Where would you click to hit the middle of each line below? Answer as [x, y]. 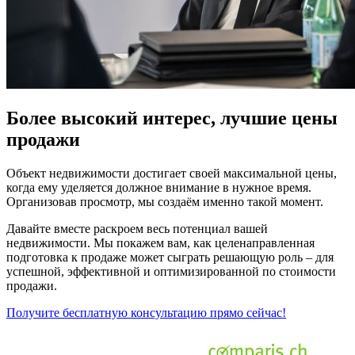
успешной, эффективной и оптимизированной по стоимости [171, 271]
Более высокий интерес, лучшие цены [172, 118]
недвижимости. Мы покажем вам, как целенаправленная [160, 243]
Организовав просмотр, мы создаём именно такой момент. [165, 202]
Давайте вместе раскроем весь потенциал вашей [137, 229]
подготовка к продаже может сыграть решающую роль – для [170, 257]
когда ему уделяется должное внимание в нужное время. [159, 187]
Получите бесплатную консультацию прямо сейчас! [146, 313]
